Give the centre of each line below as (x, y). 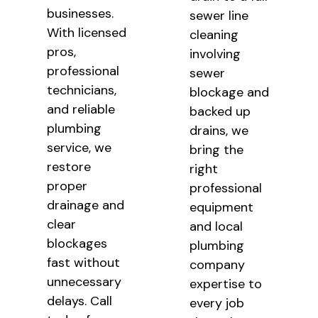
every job (217, 303)
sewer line (219, 16)
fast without (83, 263)
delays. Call (79, 301)
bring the (217, 150)
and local (216, 227)
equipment (222, 208)
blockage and (230, 93)
